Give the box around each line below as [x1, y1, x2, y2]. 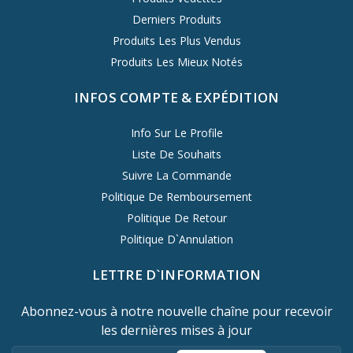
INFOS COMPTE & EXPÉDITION [73, 87, 280, 106]
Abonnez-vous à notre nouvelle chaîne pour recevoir [20, 302, 333, 320]
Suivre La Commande [121, 167, 232, 183]
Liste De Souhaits [132, 146, 221, 162]
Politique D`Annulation [120, 231, 233, 247]
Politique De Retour [126, 210, 227, 225]
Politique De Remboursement [101, 188, 252, 204]
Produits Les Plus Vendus [112, 32, 241, 48]
